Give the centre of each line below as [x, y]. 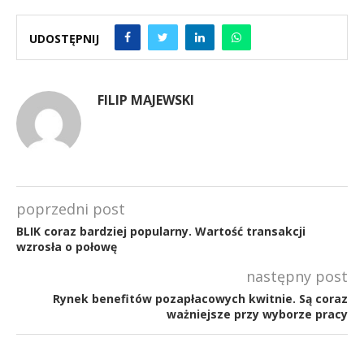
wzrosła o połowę [67, 246]
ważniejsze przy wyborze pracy [257, 314]
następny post [297, 276]
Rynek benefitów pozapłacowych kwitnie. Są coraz [200, 298]
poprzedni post [71, 208]
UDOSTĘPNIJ [64, 39]
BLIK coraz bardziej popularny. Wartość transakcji [161, 231]
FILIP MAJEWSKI [146, 100]
